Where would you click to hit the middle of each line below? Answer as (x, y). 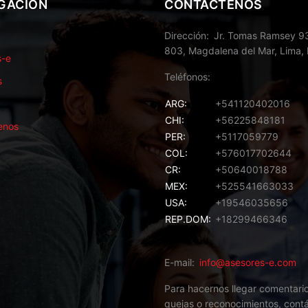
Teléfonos (186, 77)
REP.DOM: (188, 219)
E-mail (178, 263)
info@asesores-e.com (248, 263)
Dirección (185, 36)
